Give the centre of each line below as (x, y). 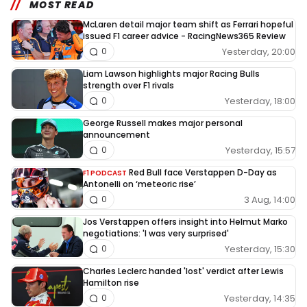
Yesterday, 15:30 (260, 249)
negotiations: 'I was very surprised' (156, 234)
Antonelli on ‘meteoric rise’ (139, 184)
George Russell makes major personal (163, 123)
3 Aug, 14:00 (270, 199)
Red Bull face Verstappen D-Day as (203, 173)
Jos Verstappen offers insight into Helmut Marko (185, 222)
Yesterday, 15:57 (260, 150)
